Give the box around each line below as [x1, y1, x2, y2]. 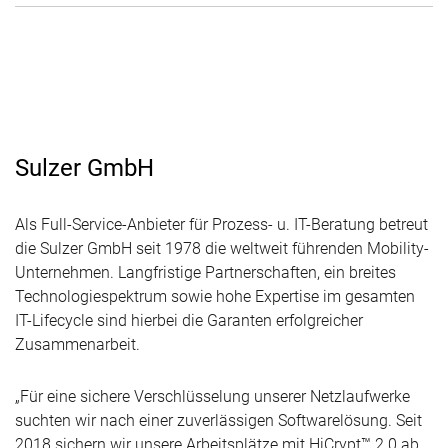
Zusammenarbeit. [15, 334, 140, 354]
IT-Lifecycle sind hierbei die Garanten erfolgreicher [15, 310, 363, 330]
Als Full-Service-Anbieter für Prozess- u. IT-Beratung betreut [15, 214, 428, 234]
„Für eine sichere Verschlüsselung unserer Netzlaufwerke [15, 386, 410, 406]
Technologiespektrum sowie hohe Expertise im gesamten [15, 286, 415, 306]
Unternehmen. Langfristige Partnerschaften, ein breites [15, 262, 396, 282]
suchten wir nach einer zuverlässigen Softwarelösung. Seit [15, 410, 422, 430]
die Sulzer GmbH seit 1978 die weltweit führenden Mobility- [15, 238, 429, 258]
